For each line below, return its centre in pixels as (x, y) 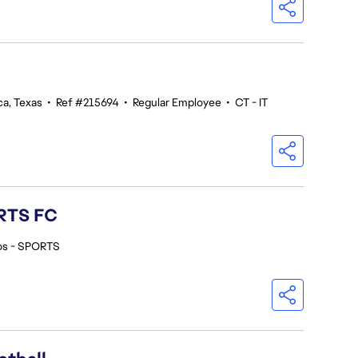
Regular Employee (177, 102)
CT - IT (251, 102)
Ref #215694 (88, 102)
